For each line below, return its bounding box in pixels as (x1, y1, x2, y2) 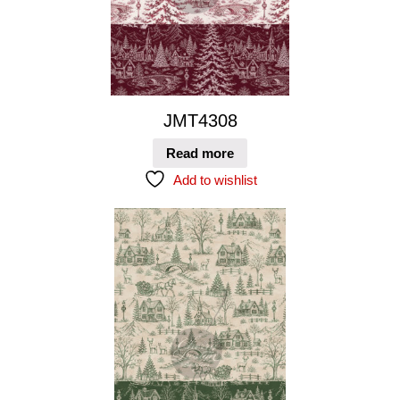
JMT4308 (162, 111, 237, 130)
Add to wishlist (172, 171, 257, 187)
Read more (166, 145, 234, 161)
